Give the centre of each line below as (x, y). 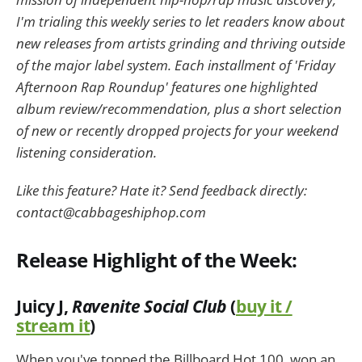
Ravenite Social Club (152, 306)
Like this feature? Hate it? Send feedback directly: (162, 190)
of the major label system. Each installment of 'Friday (176, 65)
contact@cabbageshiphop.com (111, 212)
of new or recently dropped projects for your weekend (177, 130)
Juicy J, (44, 306)
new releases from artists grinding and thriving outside (181, 43)
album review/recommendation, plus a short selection (179, 108)
